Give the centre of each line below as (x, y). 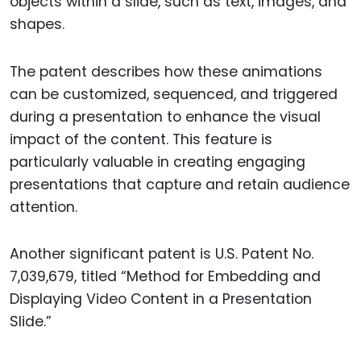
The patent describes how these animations (166, 71)
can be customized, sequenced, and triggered (174, 94)
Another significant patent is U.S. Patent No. (162, 254)
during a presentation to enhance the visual (165, 116)
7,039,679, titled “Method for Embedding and (165, 277)
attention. (44, 207)
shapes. (37, 24)
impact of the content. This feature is (141, 139)
